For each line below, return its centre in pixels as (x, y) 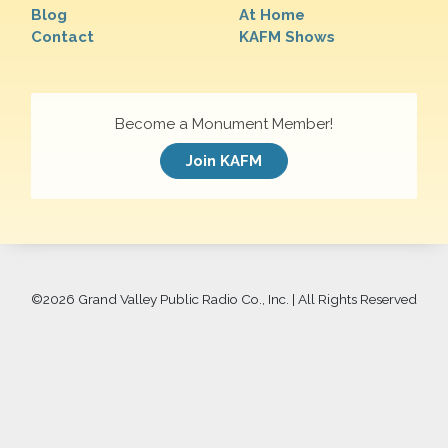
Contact (63, 37)
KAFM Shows (287, 37)
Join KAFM (224, 160)
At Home (272, 15)
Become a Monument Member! (224, 124)
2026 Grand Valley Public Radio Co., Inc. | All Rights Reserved (230, 298)
